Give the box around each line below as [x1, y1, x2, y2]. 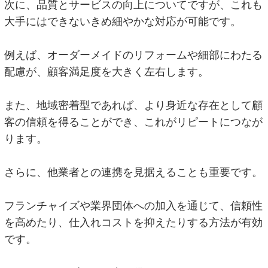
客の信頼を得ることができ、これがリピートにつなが [4, 115, 263, 128]
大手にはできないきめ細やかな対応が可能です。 [4, 15, 242, 28]
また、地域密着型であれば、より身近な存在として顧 [4, 99, 263, 111]
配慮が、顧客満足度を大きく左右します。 [4, 65, 209, 78]
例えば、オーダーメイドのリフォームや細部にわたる [4, 48, 263, 61]
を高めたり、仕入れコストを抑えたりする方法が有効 [4, 216, 263, 229]
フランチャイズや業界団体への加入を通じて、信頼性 [4, 199, 263, 212]
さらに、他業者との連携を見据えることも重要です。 [4, 166, 263, 178]
